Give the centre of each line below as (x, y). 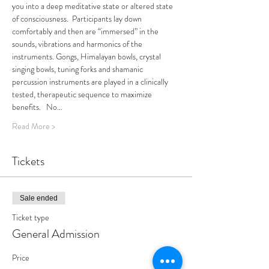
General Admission (56, 234)
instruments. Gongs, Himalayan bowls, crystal (87, 56)
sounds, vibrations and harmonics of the (78, 44)
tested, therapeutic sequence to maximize (83, 94)
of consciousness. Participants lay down (78, 19)
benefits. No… (37, 107)
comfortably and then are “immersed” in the (86, 31)
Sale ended (39, 198)
